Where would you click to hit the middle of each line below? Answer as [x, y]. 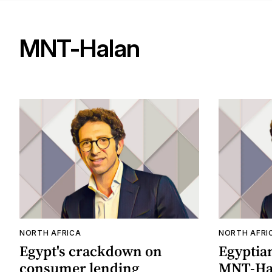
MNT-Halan [80, 49]
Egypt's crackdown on [91, 251]
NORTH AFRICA [50, 233]
